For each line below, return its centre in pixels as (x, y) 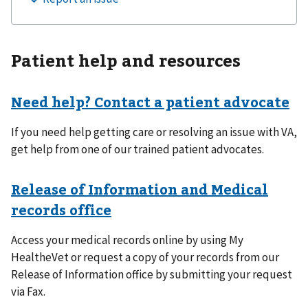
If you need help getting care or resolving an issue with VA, (154, 132)
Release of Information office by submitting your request (152, 274)
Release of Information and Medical (140, 188)
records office (61, 209)
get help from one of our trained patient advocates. (137, 149)
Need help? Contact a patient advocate (150, 101)
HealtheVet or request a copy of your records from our (145, 257)
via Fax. (28, 291)
